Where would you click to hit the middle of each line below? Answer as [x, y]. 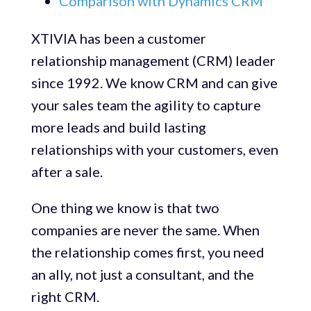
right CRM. [65, 297]
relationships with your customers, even [154, 150]
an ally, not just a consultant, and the [142, 275]
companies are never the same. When [145, 230]
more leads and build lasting [118, 127]
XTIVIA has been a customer [118, 39]
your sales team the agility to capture [146, 105]
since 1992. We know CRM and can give [154, 83]
